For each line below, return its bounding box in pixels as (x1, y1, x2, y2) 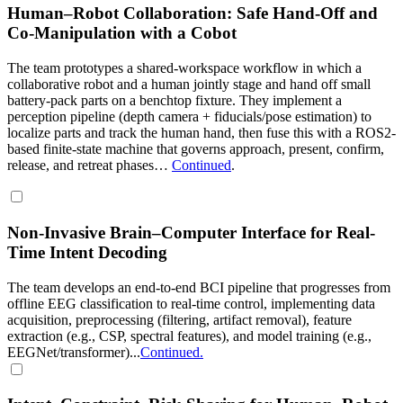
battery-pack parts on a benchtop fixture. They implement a (7, 93, 342, 109)
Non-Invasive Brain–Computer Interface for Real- (7, 222, 375, 242)
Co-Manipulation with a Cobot (7, 23, 237, 43)
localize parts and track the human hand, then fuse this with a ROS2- (7, 125, 396, 141)
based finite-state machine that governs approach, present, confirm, (7, 141, 384, 157)
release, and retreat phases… (7, 157, 172, 174)
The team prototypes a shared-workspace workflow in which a (7, 60, 362, 76)
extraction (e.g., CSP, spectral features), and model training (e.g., (7, 327, 372, 344)
